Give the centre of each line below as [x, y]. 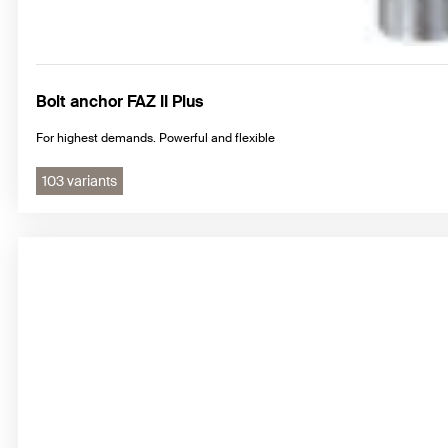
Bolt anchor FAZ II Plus [119, 102]
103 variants [79, 181]
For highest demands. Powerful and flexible [155, 138]
